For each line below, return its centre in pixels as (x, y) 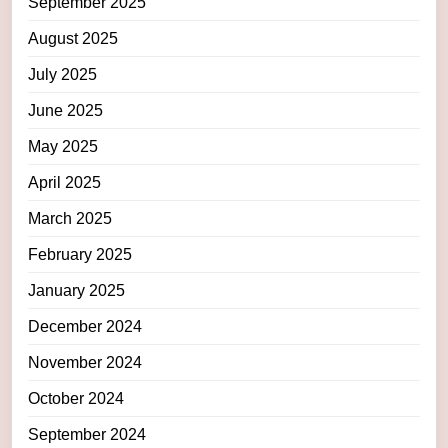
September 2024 (87, 435)
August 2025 (73, 39)
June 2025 (65, 111)
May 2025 (63, 147)
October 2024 (76, 399)
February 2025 (80, 255)
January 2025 (76, 291)
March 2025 (70, 219)
